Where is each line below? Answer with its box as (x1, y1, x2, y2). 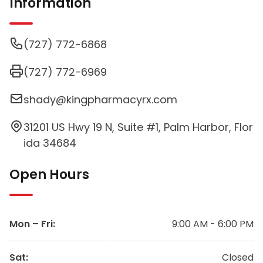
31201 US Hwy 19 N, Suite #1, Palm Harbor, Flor (23, 120, 253, 135)
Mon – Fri (9, 217, 53, 231)
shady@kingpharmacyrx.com (23, 92, 177, 107)
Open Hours (9, 166, 89, 184)
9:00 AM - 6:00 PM (172, 217, 254, 231)
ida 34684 (23, 136, 76, 151)
